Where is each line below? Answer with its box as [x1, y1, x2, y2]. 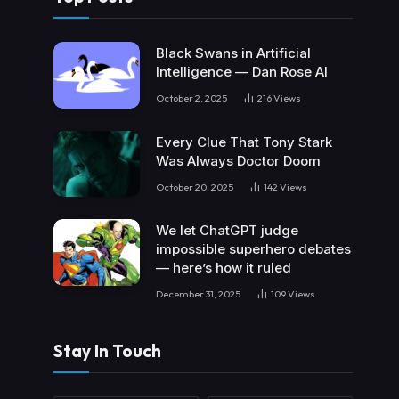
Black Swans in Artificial [156, 45, 311, 62]
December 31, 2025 [156, 288, 240, 301]
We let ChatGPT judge [156, 222, 298, 240]
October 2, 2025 [156, 92, 227, 105]
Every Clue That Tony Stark [156, 133, 332, 151]
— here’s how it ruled [156, 259, 291, 277]
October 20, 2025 [156, 180, 233, 193]
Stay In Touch [53, 340, 161, 362]
